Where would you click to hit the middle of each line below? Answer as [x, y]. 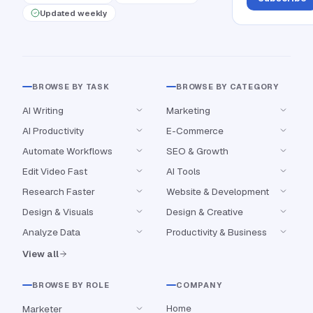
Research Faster [59, 191]
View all [41, 254]
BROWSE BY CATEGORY [227, 87]
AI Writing [43, 110]
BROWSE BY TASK [71, 87]
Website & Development [218, 191]
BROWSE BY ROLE [71, 285]
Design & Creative [205, 211]
